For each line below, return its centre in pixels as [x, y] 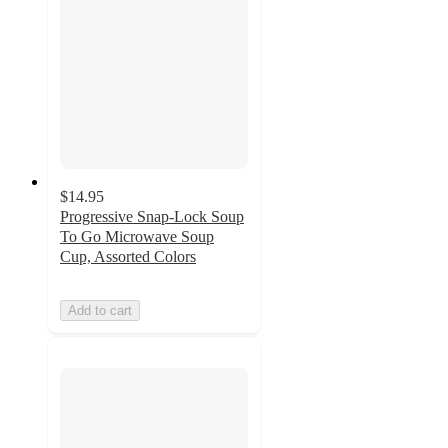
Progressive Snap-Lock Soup [152, 217]
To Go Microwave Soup [137, 237]
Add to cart [100, 311]
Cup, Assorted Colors [128, 257]
